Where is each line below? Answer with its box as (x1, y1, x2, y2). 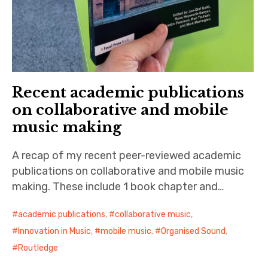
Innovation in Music (18, 226, 92, 237)
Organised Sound (161, 226, 226, 237)
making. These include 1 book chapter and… (12, 180, 224, 194)
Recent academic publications (12, 84, 245, 102)
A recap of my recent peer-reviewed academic (12, 149, 242, 163)
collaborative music (115, 209, 191, 220)
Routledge (18, 243, 59, 254)
